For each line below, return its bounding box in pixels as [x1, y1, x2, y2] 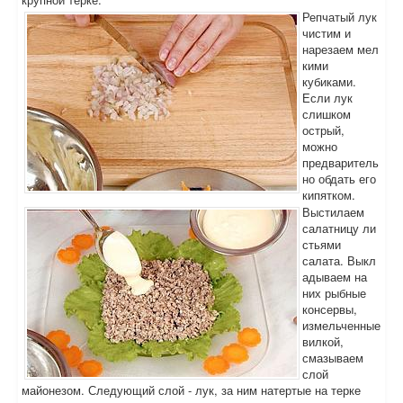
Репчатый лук [302, 8, 377, 25]
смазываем [302, 349, 363, 366]
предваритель [302, 154, 379, 171]
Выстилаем [302, 203, 364, 220]
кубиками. [302, 73, 356, 90]
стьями [302, 236, 341, 253]
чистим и [302, 24, 351, 41]
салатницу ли [302, 219, 376, 237]
